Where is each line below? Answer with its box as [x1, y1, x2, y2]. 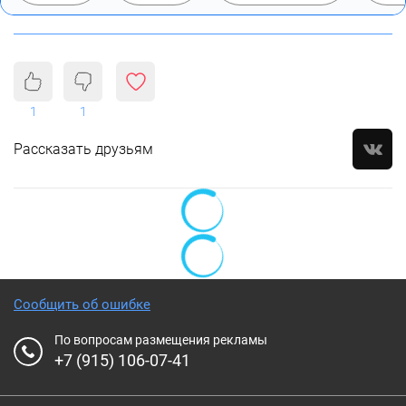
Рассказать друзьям [14, 140, 153, 158]
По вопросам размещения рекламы [54, 332, 267, 347]
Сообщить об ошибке [14, 295, 150, 313]
